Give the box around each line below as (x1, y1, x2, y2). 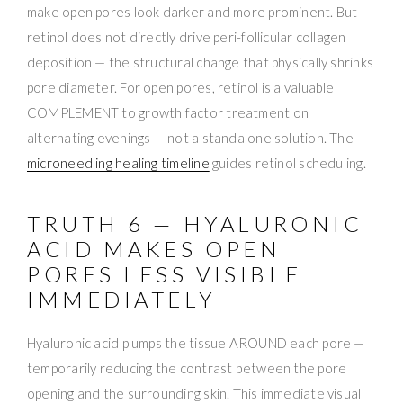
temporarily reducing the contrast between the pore (27, 359, 347, 376)
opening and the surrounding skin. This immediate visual (27, 384, 362, 401)
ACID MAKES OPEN (27, 235, 282, 262)
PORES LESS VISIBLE (27, 260, 302, 287)
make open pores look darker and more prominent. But (27, 3, 358, 20)
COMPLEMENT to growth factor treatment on (27, 103, 309, 121)
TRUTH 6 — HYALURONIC (27, 210, 363, 237)
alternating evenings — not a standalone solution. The (27, 129, 354, 146)
